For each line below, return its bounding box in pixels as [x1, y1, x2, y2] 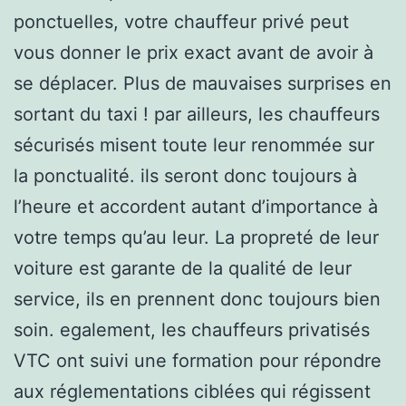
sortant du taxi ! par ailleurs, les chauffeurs [14, 102, 380, 125]
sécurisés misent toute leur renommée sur [14, 133, 374, 156]
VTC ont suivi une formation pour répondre [14, 349, 382, 372]
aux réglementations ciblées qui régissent [14, 380, 371, 402]
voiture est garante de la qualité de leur [14, 256, 352, 279]
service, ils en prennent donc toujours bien [14, 287, 381, 310]
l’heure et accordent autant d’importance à [14, 195, 378, 217]
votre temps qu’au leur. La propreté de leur [14, 226, 379, 248]
